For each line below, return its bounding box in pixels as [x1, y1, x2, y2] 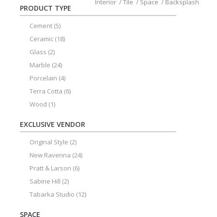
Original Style [29, 138, 68, 146]
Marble [29, 61, 50, 69]
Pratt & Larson [29, 164, 71, 172]
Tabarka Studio [29, 190, 75, 199]
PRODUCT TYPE [19, 3, 71, 13]
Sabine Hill [29, 177, 61, 186]
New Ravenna [29, 151, 71, 159]
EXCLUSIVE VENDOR [19, 120, 85, 129]
